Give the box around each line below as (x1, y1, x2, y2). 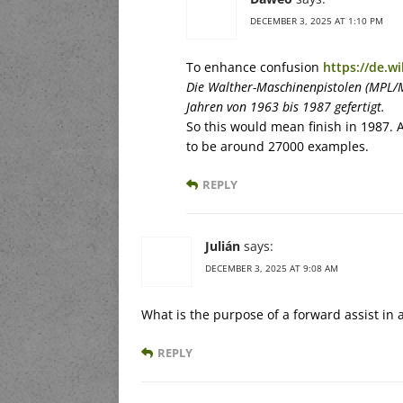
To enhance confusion (186, 58, 323, 76)
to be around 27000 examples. (186, 137, 369, 155)
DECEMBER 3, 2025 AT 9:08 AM (205, 261, 338, 274)
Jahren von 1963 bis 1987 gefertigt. (186, 97, 385, 115)
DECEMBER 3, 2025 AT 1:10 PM (250, 13, 383, 27)
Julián (205, 237, 240, 255)
